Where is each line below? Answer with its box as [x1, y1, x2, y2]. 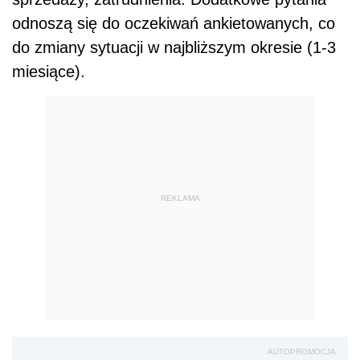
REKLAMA [160, 193, 200, 202]
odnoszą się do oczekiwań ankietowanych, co [12, 14, 335, 33]
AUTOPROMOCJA [268, 347, 336, 357]
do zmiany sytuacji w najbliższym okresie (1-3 [12, 39, 336, 57]
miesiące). [12, 63, 85, 81]
